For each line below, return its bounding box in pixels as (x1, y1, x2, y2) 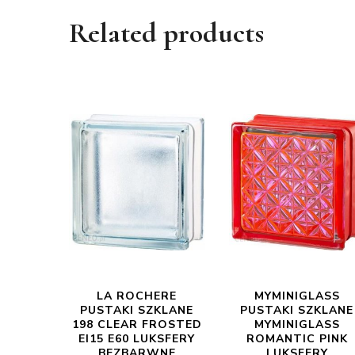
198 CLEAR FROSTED (71, 317, 202, 332)
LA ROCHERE (97, 288, 177, 303)
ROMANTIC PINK (246, 331, 348, 346)
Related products (69, 16, 264, 50)
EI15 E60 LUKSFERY (78, 331, 196, 346)
